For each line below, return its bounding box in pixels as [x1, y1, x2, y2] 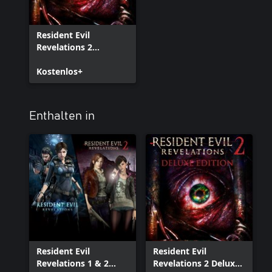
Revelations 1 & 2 [36, 257, 109, 269]
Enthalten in [29, 110, 95, 122]
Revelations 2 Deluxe [153, 257, 240, 269]
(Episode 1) [36, 53, 83, 65]
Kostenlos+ [36, 66, 83, 77]
